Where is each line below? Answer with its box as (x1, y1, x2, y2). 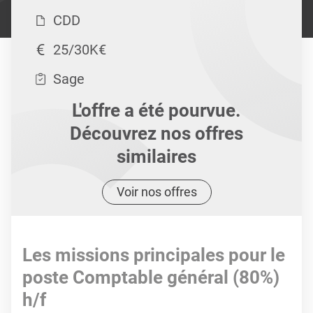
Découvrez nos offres (70, 123, 243, 144)
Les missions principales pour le (22, 245, 285, 265)
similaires (117, 146, 196, 167)
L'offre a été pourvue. (72, 100, 241, 121)
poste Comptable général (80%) (22, 267, 279, 288)
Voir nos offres (116, 184, 197, 199)
